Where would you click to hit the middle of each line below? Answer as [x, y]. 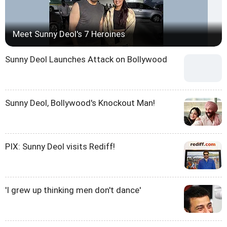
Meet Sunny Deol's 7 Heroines [69, 34]
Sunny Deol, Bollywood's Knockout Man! [80, 103]
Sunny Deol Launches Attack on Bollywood [86, 59]
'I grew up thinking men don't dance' [73, 190]
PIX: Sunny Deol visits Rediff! [60, 146]
